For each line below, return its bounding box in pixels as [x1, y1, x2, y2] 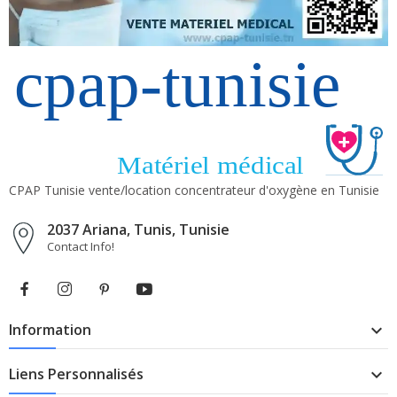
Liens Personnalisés [9, 364, 144, 385]
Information [9, 320, 91, 340]
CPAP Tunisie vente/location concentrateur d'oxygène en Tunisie [9, 182, 379, 199]
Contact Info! [47, 238, 114, 255]
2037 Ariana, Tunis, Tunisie [47, 220, 230, 240]
